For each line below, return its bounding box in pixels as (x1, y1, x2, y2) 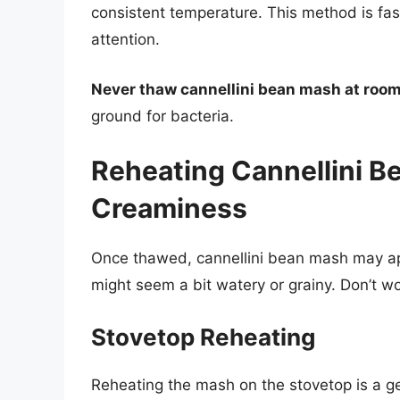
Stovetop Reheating (91, 322, 315, 351)
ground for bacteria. (91, 106, 234, 125)
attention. (91, 30, 160, 49)
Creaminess (91, 192, 247, 225)
